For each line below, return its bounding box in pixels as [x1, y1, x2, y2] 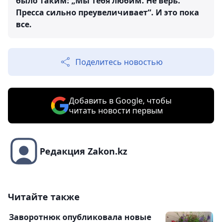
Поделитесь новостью [75, 56, 163, 68]
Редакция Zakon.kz [40, 145, 127, 158]
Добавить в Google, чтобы [68, 95, 171, 107]
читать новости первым [68, 105, 163, 116]
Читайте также [8, 191, 80, 203]
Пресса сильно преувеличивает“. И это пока [16, 7, 199, 18]
